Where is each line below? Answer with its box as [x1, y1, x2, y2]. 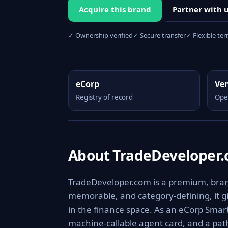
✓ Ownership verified [68, 31, 133, 40]
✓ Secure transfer [133, 31, 186, 40]
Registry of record [76, 93, 133, 102]
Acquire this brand [79, 4, 151, 14]
